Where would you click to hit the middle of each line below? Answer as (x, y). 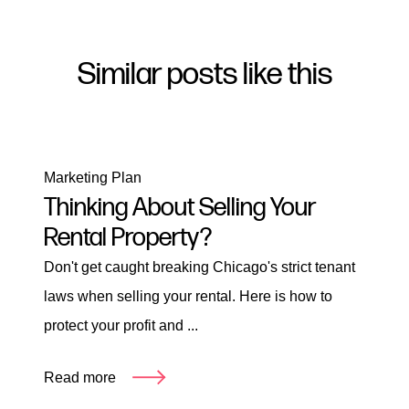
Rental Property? (128, 237)
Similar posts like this (204, 75)
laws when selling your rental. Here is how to (188, 296)
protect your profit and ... (121, 325)
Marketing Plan (93, 177)
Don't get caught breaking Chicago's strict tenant (199, 267)
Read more (80, 377)
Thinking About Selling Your (180, 207)
